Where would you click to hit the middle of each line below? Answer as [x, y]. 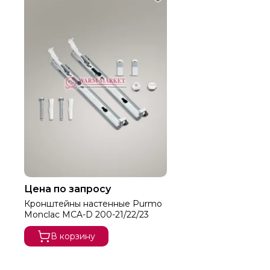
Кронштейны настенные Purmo [93, 203]
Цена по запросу [67, 189]
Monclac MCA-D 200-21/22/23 [86, 214]
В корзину [73, 236]
